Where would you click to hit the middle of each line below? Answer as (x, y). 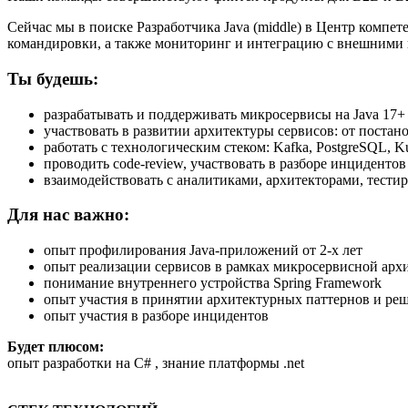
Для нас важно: (68, 215)
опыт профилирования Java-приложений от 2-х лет (203, 250)
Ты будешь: (53, 79)
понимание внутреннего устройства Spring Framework (213, 283)
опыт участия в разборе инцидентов (156, 316)
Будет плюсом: (56, 347)
